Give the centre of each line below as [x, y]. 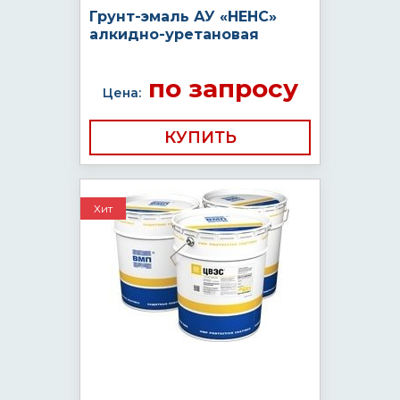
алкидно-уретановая [174, 34]
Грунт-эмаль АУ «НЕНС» [183, 17]
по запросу [219, 88]
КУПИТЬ [200, 137]
